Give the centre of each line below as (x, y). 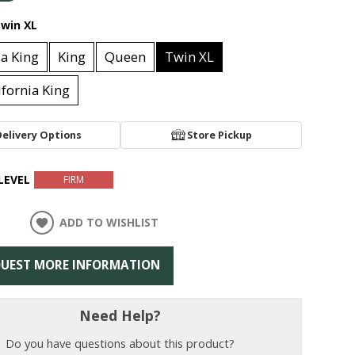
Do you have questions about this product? (120, 343)
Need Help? (120, 315)
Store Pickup (220, 135)
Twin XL (190, 57)
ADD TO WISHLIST (109, 223)
